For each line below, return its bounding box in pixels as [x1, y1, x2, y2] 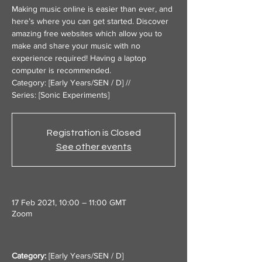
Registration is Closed [46, 128, 141, 137]
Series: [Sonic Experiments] [12, 90, 109, 99]
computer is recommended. [12, 65, 111, 75]
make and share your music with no [12, 41, 140, 50]
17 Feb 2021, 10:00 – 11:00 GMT [12, 198, 126, 207]
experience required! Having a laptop [12, 53, 146, 63]
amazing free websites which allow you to [12, 29, 162, 38]
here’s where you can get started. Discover [12, 16, 168, 26]
